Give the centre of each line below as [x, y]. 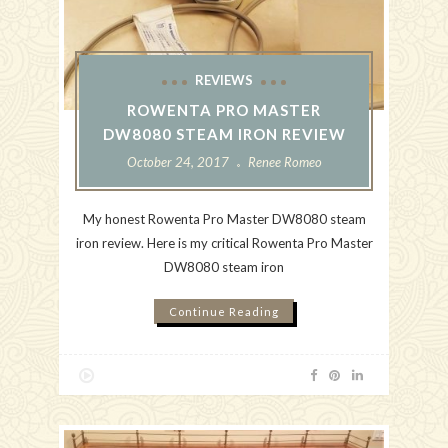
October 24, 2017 [177, 162]
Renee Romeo [284, 162]
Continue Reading [224, 312]
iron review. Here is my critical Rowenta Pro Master [224, 243]
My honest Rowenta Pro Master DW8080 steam [224, 219]
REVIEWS [224, 80]
